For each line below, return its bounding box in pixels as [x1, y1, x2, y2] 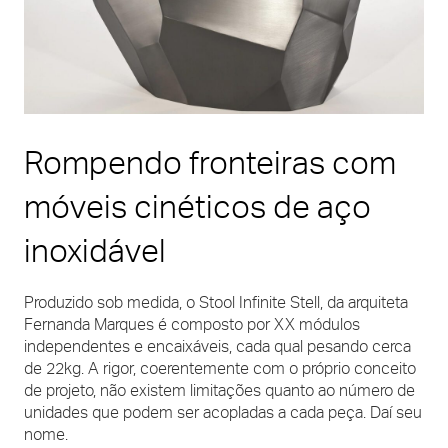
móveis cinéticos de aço [24, 187, 371, 226]
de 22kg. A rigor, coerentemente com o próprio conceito [24, 358, 416, 378]
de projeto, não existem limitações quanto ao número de [24, 380, 415, 400]
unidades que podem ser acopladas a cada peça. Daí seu [24, 402, 422, 422]
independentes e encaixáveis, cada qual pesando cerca [24, 336, 411, 356]
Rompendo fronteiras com [24, 143, 396, 182]
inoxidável [24, 231, 166, 270]
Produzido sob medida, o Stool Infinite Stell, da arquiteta [24, 292, 408, 312]
